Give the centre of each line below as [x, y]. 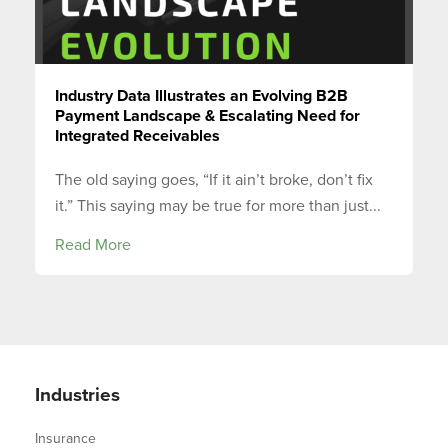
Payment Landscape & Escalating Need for [207, 115]
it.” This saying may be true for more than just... [218, 205]
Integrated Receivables [137, 135]
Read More [93, 244]
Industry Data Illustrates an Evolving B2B [201, 95]
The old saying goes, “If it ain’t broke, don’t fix [214, 179]
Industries [77, 394]
